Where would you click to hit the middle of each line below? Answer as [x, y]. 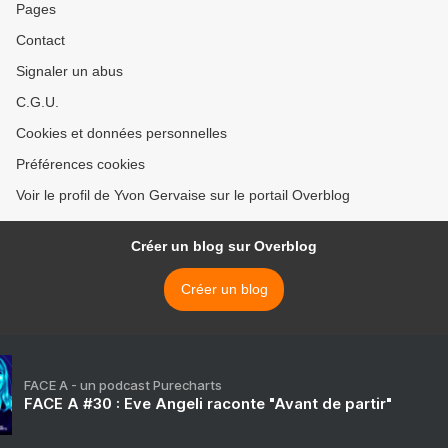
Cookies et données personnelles [121, 133]
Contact [40, 40]
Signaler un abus [69, 71]
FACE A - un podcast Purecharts [123, 385]
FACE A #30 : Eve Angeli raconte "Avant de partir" [208, 404]
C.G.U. [37, 102]
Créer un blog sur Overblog [224, 246]
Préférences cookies [80, 164]
